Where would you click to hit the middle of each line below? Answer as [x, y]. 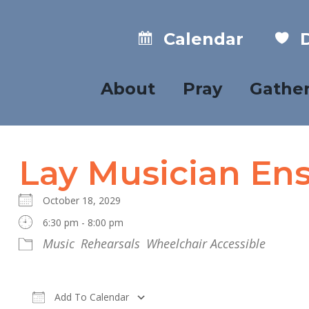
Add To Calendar [90, 297]
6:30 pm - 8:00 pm [83, 222]
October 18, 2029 [87, 200]
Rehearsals [110, 243]
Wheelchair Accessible [206, 243]
